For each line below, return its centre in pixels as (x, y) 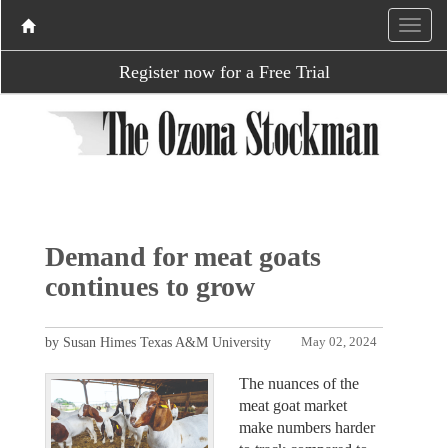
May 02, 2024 (339, 341)
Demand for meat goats (182, 256)
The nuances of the (299, 383)
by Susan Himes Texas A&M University (157, 342)
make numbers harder (307, 427)
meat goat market (293, 405)
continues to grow (149, 286)
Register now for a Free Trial (224, 72)
